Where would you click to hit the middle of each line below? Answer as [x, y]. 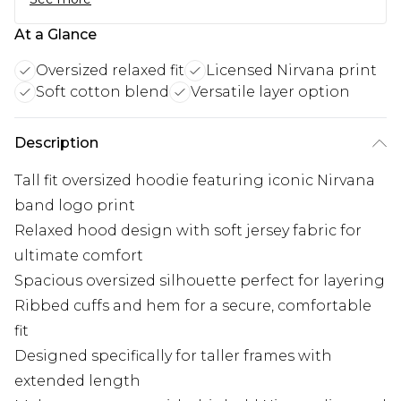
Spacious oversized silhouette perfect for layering [200, 280]
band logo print [75, 205]
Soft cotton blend [102, 91]
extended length [77, 380]
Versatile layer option [270, 91]
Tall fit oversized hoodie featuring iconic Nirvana [195, 180]
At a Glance [55, 34]
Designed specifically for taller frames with [173, 355]
